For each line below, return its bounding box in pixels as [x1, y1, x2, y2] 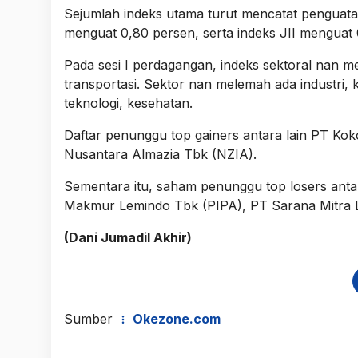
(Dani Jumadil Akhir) [64, 229, 192, 245]
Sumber [64, 310, 117, 327]
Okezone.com [129, 310, 221, 327]
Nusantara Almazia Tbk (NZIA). [64, 145, 257, 162]
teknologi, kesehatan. [64, 94, 193, 111]
